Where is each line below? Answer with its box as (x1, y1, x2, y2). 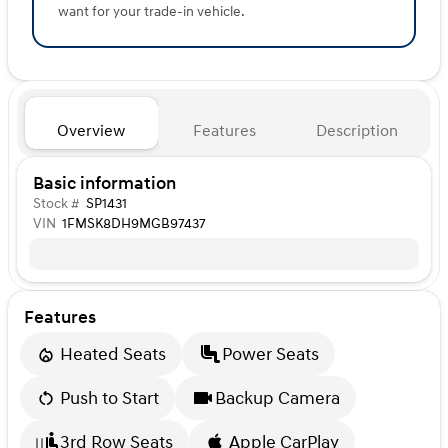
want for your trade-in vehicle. (58, 3, 245, 21)
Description (315, 121, 398, 142)
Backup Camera (215, 386, 340, 410)
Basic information (33, 172, 176, 196)
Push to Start (60, 386, 159, 410)
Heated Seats (60, 342, 166, 366)
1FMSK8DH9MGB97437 (62, 215, 206, 233)
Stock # (33, 195, 80, 213)
